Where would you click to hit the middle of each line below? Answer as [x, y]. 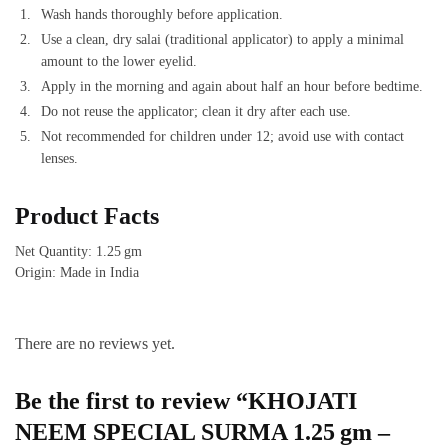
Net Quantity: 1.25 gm [78, 251]
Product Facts [87, 215]
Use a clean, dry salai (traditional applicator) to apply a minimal [222, 39]
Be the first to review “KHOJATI [186, 401]
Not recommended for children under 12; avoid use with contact [222, 136]
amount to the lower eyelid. [119, 61]
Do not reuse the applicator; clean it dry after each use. [196, 111]
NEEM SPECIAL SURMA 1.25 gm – [202, 432]
